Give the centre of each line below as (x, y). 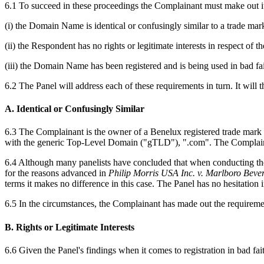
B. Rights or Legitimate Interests (70, 227)
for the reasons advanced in (57, 173)
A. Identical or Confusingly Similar (75, 109)
